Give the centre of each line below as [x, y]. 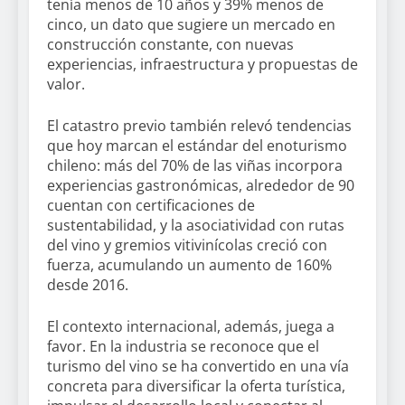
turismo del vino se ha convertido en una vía [198, 367]
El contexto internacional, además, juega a [191, 327]
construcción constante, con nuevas [170, 45]
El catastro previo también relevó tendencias [199, 126]
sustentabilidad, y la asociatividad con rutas [196, 226]
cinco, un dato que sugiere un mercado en [191, 25]
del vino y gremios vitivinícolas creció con [187, 245]
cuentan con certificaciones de [151, 206]
